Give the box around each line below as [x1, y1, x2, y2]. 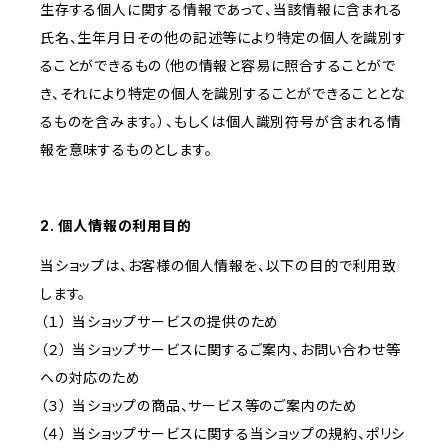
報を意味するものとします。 [40, 141, 213, 159]
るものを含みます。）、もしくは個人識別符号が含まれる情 [40, 113, 402, 131]
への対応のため [40, 369, 141, 387]
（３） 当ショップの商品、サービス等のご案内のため [40, 397, 358, 415]
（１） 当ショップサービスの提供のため [40, 313, 280, 331]
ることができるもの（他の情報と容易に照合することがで [40, 57, 396, 75]
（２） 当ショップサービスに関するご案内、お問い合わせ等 [40, 341, 401, 359]
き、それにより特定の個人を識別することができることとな [40, 85, 406, 103]
